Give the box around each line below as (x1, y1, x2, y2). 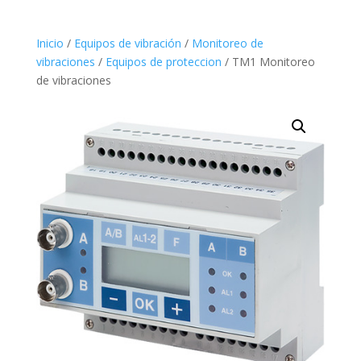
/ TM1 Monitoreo (221, 53, 315, 69)
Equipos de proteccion (105, 53, 222, 69)
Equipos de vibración (73, 35, 181, 51)
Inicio (35, 35, 64, 51)
